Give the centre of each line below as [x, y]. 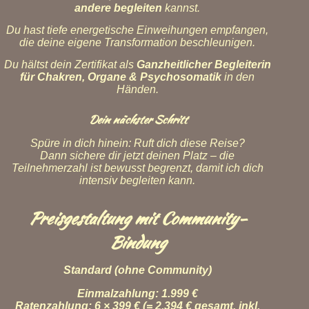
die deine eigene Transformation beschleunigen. [137, 42]
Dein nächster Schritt [137, 120]
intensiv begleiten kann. [137, 180]
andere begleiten [118, 8]
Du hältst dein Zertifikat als [70, 64]
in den [238, 77]
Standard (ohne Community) [137, 270]
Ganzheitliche [172, 64]
